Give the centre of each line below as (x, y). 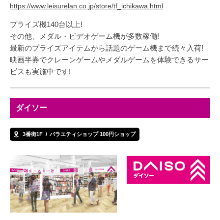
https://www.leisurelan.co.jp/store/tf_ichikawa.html (86, 6)
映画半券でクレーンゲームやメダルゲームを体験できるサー (109, 59)
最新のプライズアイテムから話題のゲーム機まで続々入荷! (107, 48)
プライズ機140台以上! (46, 24)
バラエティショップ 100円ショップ (93, 134)
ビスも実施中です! (40, 71)
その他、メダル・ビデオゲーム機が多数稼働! (84, 36)
